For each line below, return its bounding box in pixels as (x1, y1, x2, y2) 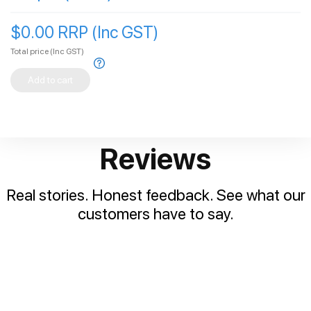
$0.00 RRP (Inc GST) (10, 22, 158, 42)
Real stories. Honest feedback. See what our (6, 185, 305, 205)
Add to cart (28, 74, 73, 85)
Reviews (100, 141, 211, 176)
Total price (10, 46, 49, 56)
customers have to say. (77, 203, 234, 224)
